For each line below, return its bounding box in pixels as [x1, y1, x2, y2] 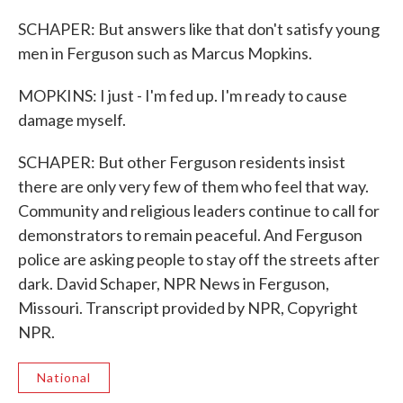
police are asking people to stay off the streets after [18, 249, 380, 269]
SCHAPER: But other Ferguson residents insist [18, 152, 345, 172]
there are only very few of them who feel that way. [18, 176, 369, 196]
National [37, 370, 91, 385]
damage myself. [18, 110, 126, 130]
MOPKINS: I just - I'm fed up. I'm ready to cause [18, 85, 347, 105]
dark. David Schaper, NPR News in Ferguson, [18, 273, 329, 293]
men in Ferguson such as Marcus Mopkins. [18, 43, 312, 63]
